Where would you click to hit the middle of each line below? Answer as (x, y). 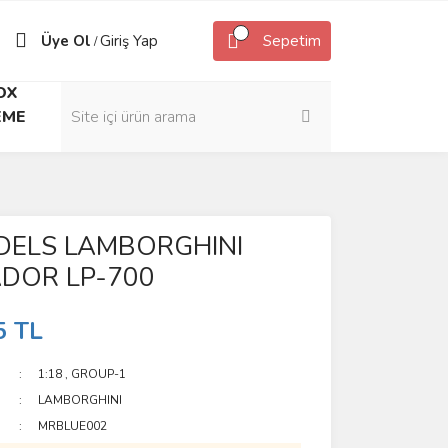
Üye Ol (66, 41)
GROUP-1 (99, 374)
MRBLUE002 (73, 426)
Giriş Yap (129, 41)
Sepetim (292, 41)
